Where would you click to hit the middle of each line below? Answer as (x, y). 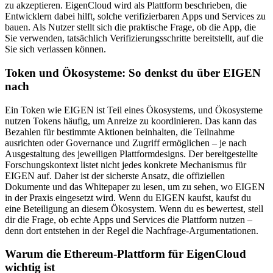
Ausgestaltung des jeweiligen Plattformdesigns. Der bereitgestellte (131, 154)
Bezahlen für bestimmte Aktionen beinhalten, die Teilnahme (120, 132)
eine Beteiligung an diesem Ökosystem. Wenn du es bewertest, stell (134, 208)
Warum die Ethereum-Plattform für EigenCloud (126, 254)
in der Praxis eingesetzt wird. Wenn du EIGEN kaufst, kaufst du (128, 197)
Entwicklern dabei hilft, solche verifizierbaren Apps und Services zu (135, 16)
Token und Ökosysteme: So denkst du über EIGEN (133, 73)
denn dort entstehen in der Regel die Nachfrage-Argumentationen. (132, 230)
